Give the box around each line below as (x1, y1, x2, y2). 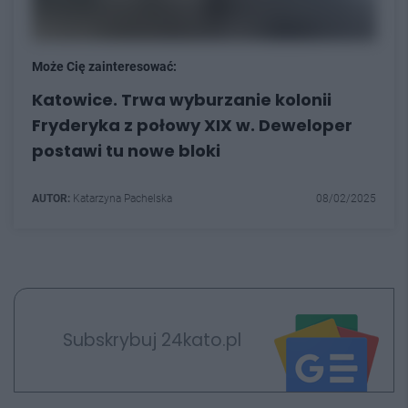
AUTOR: (32, 192, 70, 206)
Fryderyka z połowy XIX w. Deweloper (32, 114, 352, 138)
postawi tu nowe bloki (32, 139, 220, 163)
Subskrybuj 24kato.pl (62, 327, 241, 352)
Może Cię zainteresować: (32, 59, 177, 75)
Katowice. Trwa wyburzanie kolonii (32, 88, 331, 112)
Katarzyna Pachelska (70, 192, 172, 206)
